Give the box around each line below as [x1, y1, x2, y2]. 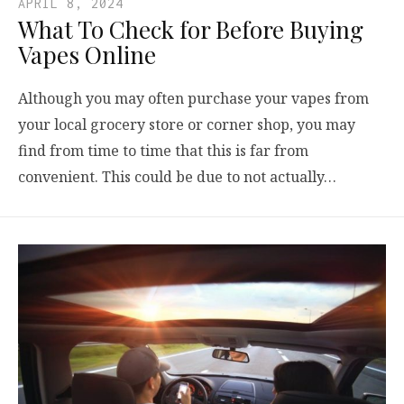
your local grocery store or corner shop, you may [18, 114, 355, 134]
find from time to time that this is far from [18, 140, 308, 161]
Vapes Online [18, 38, 156, 70]
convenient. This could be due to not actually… [18, 166, 336, 187]
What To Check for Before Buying [18, 13, 363, 45]
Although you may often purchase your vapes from [18, 87, 369, 108]
